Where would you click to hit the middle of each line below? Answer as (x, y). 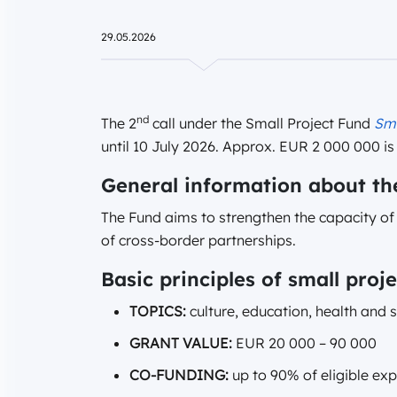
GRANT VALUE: (181, 343)
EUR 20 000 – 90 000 (304, 343)
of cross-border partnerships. (198, 241)
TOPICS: (158, 311)
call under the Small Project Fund (261, 124)
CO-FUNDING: (179, 375)
